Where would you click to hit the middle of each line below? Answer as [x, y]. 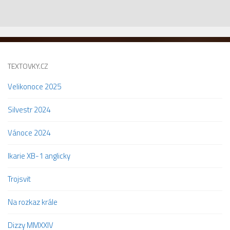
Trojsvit [19, 179]
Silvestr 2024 [29, 109]
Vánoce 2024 [29, 132]
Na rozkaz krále [33, 202]
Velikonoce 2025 [34, 86]
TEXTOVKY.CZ [28, 66]
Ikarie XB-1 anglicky [39, 156]
